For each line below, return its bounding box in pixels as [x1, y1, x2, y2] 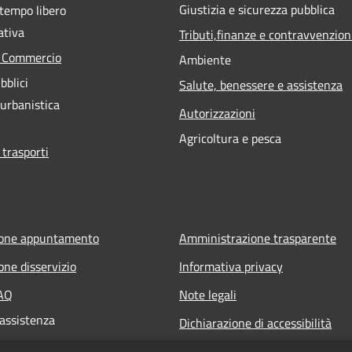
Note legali [179, 284, 236, 304]
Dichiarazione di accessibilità [179, 313, 332, 332]
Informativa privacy [179, 256, 283, 276]
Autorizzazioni [179, 103, 255, 123]
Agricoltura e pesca [179, 128, 281, 148]
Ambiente [179, 49, 231, 69]
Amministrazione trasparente [179, 228, 336, 247]
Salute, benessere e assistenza [179, 75, 343, 94]
